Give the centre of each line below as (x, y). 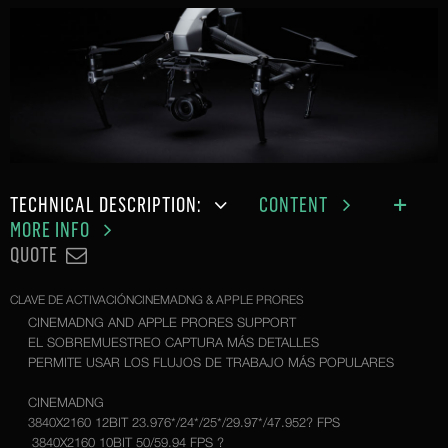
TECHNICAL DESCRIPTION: (108, 205)
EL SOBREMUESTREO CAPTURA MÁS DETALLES (173, 342)
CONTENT (296, 205)
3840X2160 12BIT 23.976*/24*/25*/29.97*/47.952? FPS (183, 422)
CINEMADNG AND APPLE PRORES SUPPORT (161, 322)
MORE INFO (52, 230)
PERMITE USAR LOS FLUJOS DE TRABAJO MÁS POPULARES (210, 362)
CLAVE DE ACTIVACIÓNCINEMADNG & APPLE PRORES (157, 300)
